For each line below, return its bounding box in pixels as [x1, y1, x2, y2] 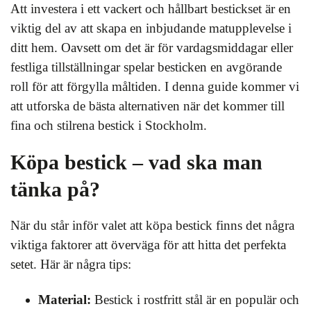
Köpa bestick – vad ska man [10, 151, 262, 174]
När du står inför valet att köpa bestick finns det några [10, 218, 294, 233]
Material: [38, 292, 91, 307]
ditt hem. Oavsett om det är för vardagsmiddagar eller [10, 40, 293, 55]
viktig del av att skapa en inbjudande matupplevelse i [10, 21, 292, 35]
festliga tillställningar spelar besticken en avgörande [10, 60, 282, 74]
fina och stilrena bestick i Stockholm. [10, 118, 207, 133]
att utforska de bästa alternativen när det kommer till [10, 99, 285, 113]
